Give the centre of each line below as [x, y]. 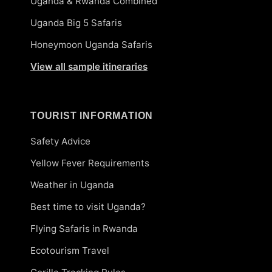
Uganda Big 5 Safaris [76, 22]
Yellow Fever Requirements [90, 163]
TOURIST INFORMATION [92, 115]
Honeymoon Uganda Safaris [91, 44]
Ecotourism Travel [70, 250]
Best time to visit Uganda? [88, 206]
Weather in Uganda [72, 185]
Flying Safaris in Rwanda [84, 228]
